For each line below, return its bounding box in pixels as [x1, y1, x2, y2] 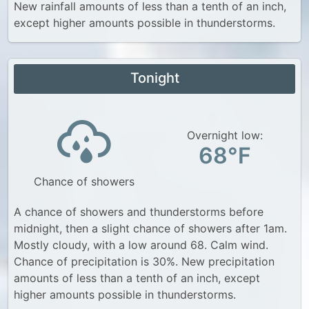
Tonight [130, 70, 179, 86]
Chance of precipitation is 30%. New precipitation [14, 255, 275, 268]
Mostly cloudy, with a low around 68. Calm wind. [14, 238, 268, 252]
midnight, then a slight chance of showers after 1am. [14, 221, 287, 235]
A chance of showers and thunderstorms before [14, 205, 263, 219]
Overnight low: [187, 128, 263, 142]
